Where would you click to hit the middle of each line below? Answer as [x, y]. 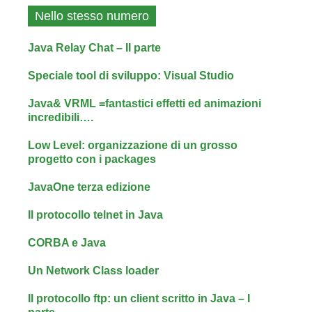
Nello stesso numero [92, 16]
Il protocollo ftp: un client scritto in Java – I [139, 298]
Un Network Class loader [93, 271]
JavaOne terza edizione [89, 187]
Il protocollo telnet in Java [95, 215]
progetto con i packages [92, 159]
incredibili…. [61, 117]
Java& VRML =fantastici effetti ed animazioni [145, 103]
